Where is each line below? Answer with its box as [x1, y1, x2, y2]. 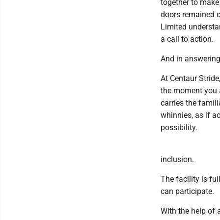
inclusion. [161, 155, 194, 165]
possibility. [161, 123, 197, 133]
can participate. [161, 187, 214, 196]
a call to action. [161, 34, 214, 44]
